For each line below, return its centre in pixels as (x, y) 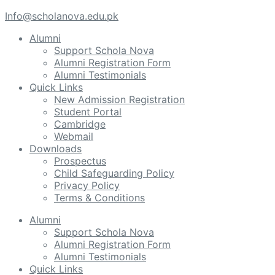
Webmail (74, 136)
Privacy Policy (87, 185)
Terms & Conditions (99, 198)
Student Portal (88, 112)
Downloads (56, 149)
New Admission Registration (119, 99)
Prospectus (80, 161)
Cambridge (80, 124)
